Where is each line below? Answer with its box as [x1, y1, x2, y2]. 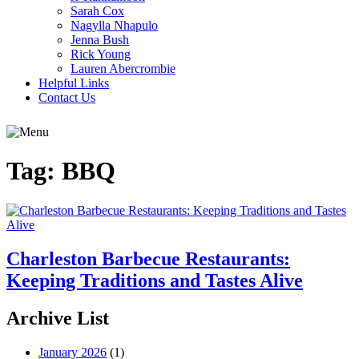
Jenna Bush [71, 33, 129, 46]
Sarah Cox [71, 4, 124, 18]
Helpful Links [38, 76, 109, 90]
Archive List [6, 307, 109, 329]
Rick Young [71, 47, 131, 61]
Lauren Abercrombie [71, 62, 175, 75]
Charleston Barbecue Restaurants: [6, 248, 290, 269]
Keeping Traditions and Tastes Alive [6, 269, 303, 291]
